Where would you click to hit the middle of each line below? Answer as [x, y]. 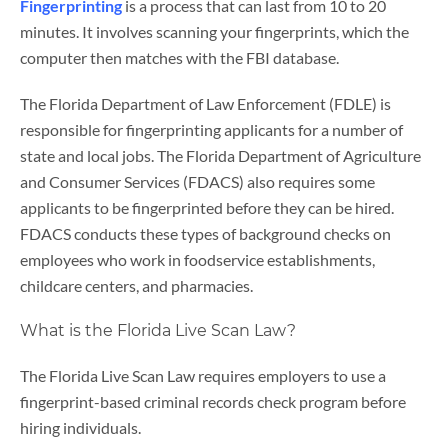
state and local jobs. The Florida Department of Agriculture [220, 155]
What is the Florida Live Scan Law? [158, 330]
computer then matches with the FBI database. [179, 57]
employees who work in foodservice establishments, [197, 259]
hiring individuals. [80, 427]
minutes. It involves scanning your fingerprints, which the [214, 31]
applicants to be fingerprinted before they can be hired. [207, 207]
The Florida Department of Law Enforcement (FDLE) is [205, 103]
